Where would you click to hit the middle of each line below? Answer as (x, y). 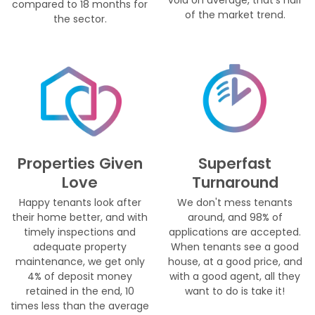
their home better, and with (80, 217)
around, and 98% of (235, 217)
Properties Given (80, 163)
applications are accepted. (235, 232)
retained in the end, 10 (80, 291)
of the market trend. (235, 14)
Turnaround (235, 182)
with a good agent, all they (235, 276)
